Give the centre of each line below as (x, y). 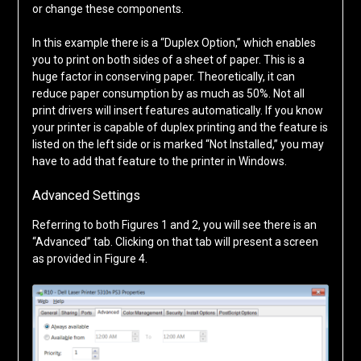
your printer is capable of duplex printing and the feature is (180, 127)
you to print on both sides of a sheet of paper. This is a (168, 59)
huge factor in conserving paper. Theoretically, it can (163, 76)
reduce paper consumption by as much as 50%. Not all (168, 93)
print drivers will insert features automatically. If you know (177, 110)
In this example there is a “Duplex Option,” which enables (174, 42)
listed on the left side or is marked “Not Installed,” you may (178, 144)
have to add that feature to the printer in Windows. (159, 161)
